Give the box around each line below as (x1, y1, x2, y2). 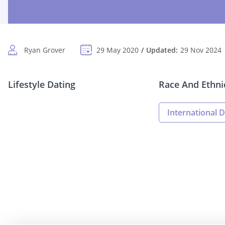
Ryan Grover (24, 45, 65, 55)
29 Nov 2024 (180, 45, 221, 55)
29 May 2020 (96, 45, 139, 55)
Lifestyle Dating (8, 78, 75, 91)
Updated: (146, 45, 178, 55)
